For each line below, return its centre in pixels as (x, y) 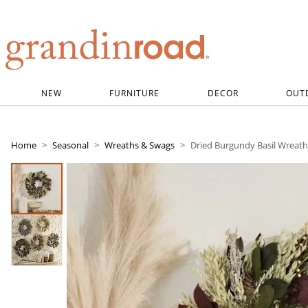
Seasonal (70, 145)
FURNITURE (135, 93)
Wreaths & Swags (140, 145)
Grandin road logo (48, 78)
